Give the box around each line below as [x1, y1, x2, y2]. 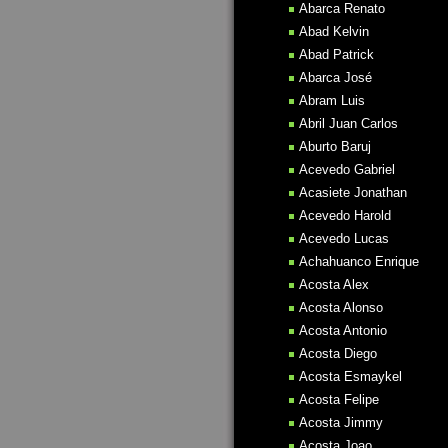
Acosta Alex [299, 277, 369, 292]
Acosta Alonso [299, 300, 383, 315]
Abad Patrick [299, 47, 374, 62]
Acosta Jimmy [299, 415, 383, 430]
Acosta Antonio [299, 323, 387, 338]
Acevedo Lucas [299, 231, 389, 246]
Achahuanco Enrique [299, 254, 419, 269]
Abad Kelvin [299, 24, 369, 39]
